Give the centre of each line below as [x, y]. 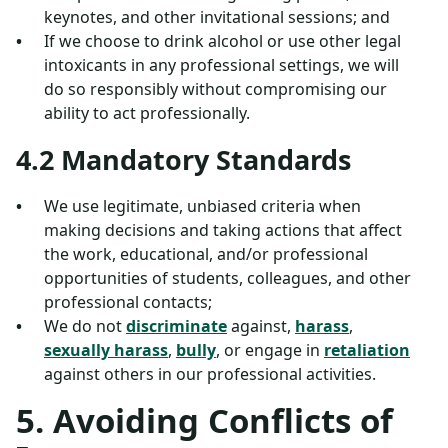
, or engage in [270, 350]
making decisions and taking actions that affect [223, 230]
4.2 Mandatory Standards [183, 159]
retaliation [367, 350]
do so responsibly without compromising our [215, 89]
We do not [85, 326]
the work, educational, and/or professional [206, 254]
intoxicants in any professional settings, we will [221, 65]
